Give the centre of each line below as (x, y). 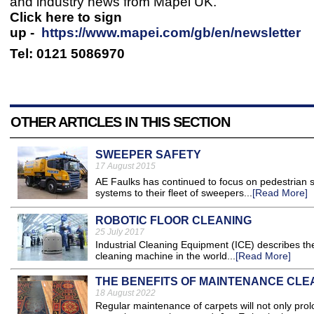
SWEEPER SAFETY (148, 155)
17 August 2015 (125, 166)
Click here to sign (66, 18)
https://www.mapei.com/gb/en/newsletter (171, 33)
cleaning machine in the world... (165, 256)
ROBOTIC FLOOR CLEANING (173, 221)
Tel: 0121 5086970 (67, 54)
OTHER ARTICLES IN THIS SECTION (120, 122)
